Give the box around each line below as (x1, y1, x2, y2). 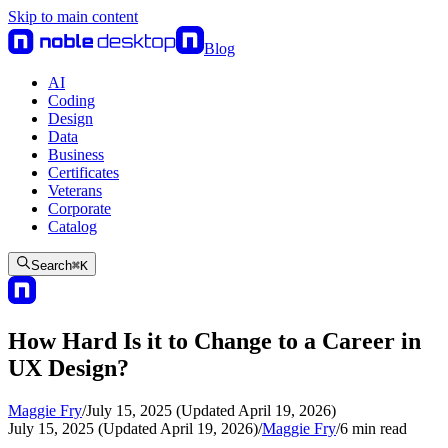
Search (31, 258, 72, 273)
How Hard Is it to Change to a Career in (8, 327, 421, 354)
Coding (48, 92, 95, 109)
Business (48, 146, 104, 163)
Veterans (48, 182, 102, 199)
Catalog (48, 218, 97, 235)
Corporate (48, 200, 111, 217)
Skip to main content (8, 8, 138, 25)
